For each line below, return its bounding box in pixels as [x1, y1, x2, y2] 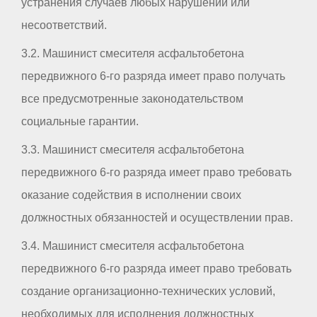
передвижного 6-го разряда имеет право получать [21, 70, 285, 83]
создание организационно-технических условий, [21, 285, 275, 298]
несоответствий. [21, 19, 107, 32]
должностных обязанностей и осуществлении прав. [21, 212, 293, 224]
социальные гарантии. [21, 115, 139, 128]
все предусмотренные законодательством [21, 93, 243, 105]
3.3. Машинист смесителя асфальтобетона [21, 144, 244, 156]
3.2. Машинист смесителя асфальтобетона [21, 47, 244, 60]
